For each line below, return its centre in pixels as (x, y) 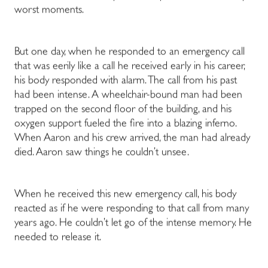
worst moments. (51, 11)
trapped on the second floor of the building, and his (123, 110)
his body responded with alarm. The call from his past (126, 82)
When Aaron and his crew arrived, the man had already (132, 139)
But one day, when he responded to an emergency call (130, 53)
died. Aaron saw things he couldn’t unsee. (103, 153)
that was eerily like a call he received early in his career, (130, 67)
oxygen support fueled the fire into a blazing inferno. (125, 125)
